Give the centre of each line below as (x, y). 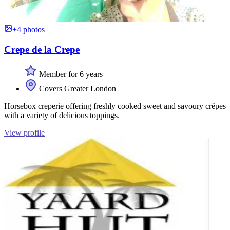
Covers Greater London (76, 89)
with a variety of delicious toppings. (62, 116)
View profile (24, 133)
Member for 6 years (70, 74)
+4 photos (28, 30)
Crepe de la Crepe (42, 49)
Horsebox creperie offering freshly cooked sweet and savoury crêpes (115, 106)
